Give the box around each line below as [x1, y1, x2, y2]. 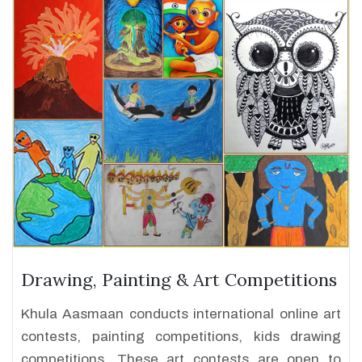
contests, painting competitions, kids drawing [21, 329, 341, 344]
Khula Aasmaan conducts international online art [21, 306, 341, 322]
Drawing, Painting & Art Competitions [21, 268, 337, 291]
